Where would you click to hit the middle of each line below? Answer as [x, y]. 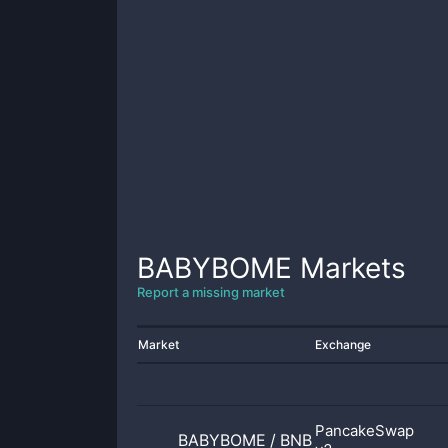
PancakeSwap [364, 430]
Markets [349, 268]
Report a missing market [211, 292]
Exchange [343, 344]
